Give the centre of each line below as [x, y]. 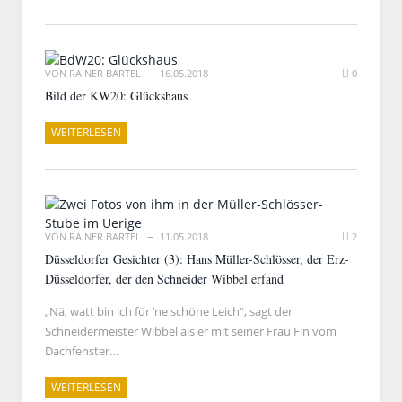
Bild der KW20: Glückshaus [116, 96]
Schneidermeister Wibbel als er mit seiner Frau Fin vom [191, 331]
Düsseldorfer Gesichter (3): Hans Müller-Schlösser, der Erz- [197, 259]
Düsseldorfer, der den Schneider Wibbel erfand [164, 279]
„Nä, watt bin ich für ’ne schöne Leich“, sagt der [169, 311]
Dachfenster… [82, 351]
